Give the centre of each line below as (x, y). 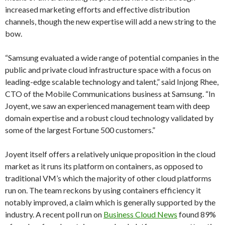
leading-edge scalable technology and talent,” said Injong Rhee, (112, 82)
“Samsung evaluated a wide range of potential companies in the (112, 58)
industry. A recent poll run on (54, 214)
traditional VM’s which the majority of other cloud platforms (108, 178)
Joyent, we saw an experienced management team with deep (107, 106)
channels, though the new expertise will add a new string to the (110, 21)
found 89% (197, 214)
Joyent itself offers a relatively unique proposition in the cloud (110, 154)
